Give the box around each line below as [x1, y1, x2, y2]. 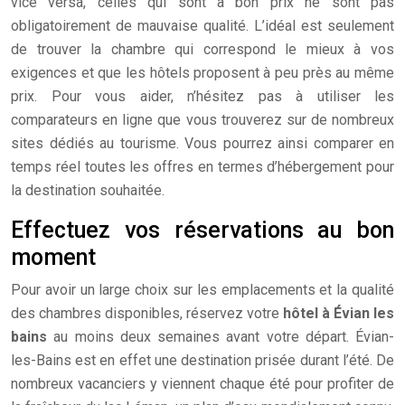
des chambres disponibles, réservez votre [11, 305, 283, 322]
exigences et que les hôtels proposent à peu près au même [11, 64, 394, 81]
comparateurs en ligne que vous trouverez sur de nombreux [11, 111, 394, 128]
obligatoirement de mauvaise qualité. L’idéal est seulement [11, 17, 394, 34]
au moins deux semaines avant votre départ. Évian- [47, 328, 394, 345]
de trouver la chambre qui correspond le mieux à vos [11, 41, 394, 58]
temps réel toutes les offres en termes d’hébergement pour [11, 158, 394, 175]
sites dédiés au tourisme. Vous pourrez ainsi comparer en [11, 135, 394, 152]
